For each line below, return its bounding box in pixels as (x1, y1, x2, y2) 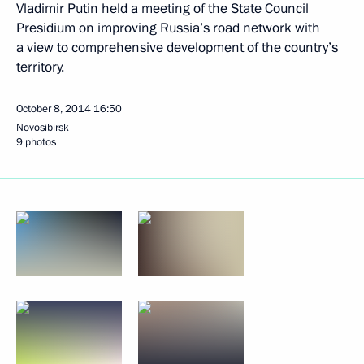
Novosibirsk (16, 120, 69, 135)
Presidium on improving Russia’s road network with (16, 19, 320, 37)
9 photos (16, 135, 56, 149)
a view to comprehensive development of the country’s (16, 38, 338, 57)
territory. (16, 58, 64, 76)
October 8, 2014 (16, 102, 91, 116)
